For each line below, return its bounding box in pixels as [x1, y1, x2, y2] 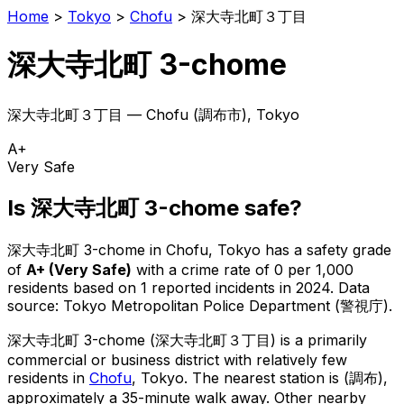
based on [73, 278, 141, 297]
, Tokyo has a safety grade [208, 240, 391, 259]
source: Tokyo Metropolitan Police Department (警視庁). [7, 296, 392, 315]
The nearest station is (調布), [188, 368, 388, 387]
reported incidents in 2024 [147, 278, 330, 297]
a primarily [295, 330, 367, 349]
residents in [7, 368, 89, 387]
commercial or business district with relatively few [7, 350, 347, 369]
